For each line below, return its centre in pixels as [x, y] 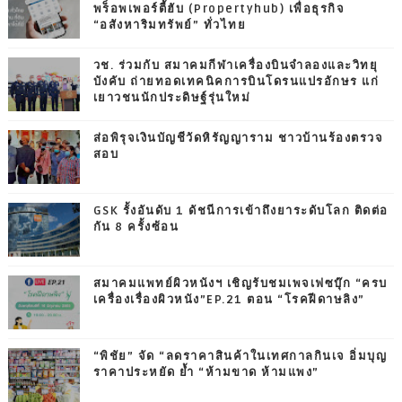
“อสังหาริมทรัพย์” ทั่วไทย [170, 25]
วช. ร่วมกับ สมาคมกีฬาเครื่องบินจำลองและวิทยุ [236, 65]
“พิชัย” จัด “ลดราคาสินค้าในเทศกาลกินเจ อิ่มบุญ [240, 356]
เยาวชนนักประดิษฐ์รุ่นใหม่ [172, 97]
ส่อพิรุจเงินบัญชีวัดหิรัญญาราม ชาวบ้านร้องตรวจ [238, 138]
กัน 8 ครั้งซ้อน [136, 227]
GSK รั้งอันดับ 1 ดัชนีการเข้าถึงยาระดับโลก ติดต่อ [240, 210]
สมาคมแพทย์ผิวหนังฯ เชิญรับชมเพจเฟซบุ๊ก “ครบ [240, 283]
